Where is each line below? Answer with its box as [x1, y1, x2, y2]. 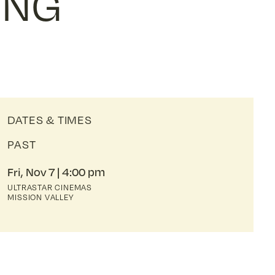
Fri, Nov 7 [7, 165, 55, 179]
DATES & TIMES [7, 112, 92, 126]
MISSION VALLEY [7, 192, 74, 202]
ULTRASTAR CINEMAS [7, 182, 92, 192]
